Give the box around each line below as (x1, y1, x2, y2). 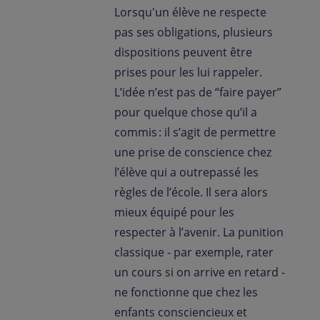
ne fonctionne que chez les (114, 284, 258, 301)
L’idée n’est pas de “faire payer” (114, 84, 281, 101)
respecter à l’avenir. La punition (114, 224, 284, 241)
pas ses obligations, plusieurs (114, 24, 273, 41)
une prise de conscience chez (114, 144, 271, 161)
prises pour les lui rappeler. (114, 64, 262, 81)
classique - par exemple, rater (114, 244, 274, 261)
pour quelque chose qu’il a (114, 104, 257, 121)
